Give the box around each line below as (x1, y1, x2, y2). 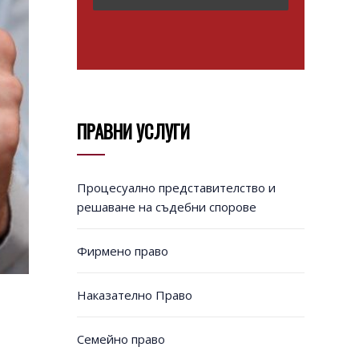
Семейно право (76, 331, 165, 348)
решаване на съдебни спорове (76, 199, 256, 216)
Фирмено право (76, 243, 168, 260)
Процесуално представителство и (76, 179, 276, 196)
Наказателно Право (76, 287, 192, 304)
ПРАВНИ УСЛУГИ (76, 118, 190, 146)
